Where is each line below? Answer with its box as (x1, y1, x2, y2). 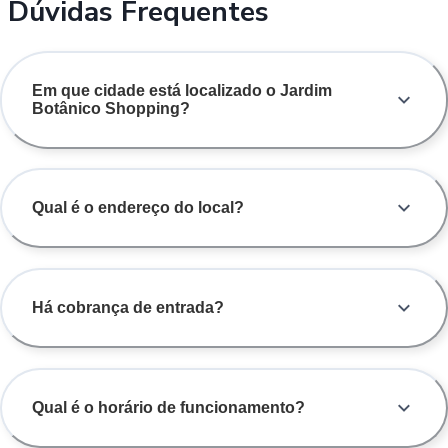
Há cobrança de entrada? (32, 299, 224, 317)
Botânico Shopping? (32, 99, 190, 117)
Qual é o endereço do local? (32, 199, 244, 217)
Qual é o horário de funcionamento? (32, 399, 305, 417)
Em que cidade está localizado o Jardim (32, 81, 332, 99)
